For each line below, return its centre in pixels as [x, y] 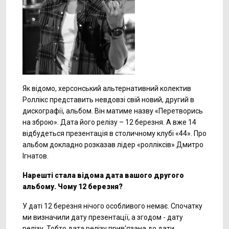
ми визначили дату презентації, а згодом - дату [103, 217]
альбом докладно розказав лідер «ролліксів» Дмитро [113, 145]
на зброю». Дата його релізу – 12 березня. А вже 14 [109, 122]
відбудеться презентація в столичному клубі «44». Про [114, 133]
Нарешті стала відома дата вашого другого [103, 175]
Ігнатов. [36, 156]
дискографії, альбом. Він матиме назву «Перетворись [113, 111]
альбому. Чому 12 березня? [73, 187]
